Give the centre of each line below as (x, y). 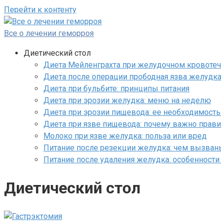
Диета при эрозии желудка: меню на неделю (127, 100)
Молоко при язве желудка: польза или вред (125, 136)
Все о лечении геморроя (49, 33)
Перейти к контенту (40, 10)
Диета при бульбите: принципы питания (116, 89)
